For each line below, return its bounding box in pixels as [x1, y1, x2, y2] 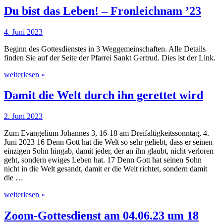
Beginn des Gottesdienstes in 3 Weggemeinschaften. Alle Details [4, 44, 206, 53]
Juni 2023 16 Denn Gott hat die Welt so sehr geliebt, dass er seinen [4, 138, 213, 147]
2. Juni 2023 [4, 112, 43, 121]
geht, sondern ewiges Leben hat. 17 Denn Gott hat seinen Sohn [4, 156, 202, 165]
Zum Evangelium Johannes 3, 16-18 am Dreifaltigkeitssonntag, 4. [4, 129, 209, 138]
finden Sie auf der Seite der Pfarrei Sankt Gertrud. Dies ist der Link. [4, 53, 216, 62]
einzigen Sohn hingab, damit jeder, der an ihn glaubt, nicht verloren [4, 147, 214, 156]
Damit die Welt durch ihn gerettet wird [4, 89, 203, 102]
